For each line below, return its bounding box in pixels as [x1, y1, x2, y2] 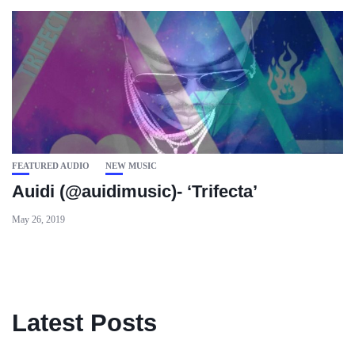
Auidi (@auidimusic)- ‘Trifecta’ [12, 181, 258, 201]
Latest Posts [12, 309, 157, 337]
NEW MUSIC [105, 161, 157, 170]
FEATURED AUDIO [12, 161, 90, 170]
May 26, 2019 [12, 214, 65, 225]
